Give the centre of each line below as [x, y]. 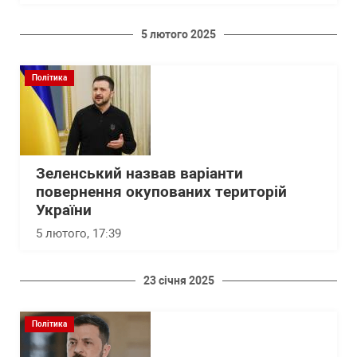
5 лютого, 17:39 [78, 234]
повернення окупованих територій [161, 192]
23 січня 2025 [178, 281]
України [64, 211]
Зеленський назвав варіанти [139, 174]
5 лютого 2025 [178, 35]
